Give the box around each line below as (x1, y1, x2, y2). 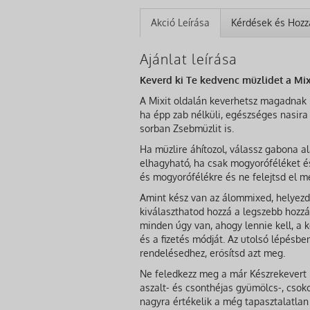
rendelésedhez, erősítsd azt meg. (140, 246, 285, 259)
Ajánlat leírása (140, 49, 237, 68)
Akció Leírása (151, 16, 210, 28)
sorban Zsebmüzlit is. (140, 122, 234, 134)
